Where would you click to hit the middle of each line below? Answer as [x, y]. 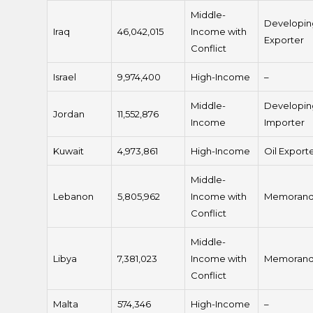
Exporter [284, 40]
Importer [285, 123]
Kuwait [69, 151]
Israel [65, 77]
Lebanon [74, 197]
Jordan [69, 114]
